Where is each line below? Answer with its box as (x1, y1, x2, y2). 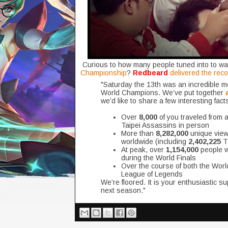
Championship (80, 69, 127, 77)
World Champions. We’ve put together (101, 89, 225, 97)
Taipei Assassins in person (121, 121, 209, 129)
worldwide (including (121, 137, 188, 146)
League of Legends (121, 170, 183, 178)
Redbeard (133, 69, 170, 77)
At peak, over (121, 146, 166, 154)
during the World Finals (121, 154, 196, 162)
